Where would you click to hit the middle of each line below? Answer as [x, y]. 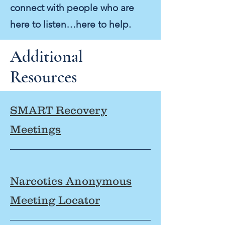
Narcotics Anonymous [71, 181]
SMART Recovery [59, 110]
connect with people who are [72, 8]
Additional [46, 57]
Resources [43, 77]
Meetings [35, 129]
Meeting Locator [55, 200]
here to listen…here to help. [71, 24]
